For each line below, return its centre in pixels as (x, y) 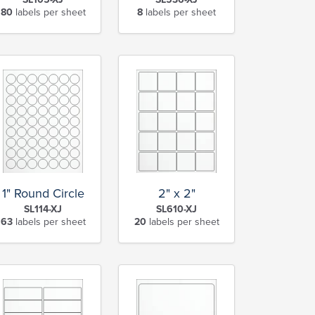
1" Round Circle (43, 194)
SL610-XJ (176, 210)
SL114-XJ (43, 210)
